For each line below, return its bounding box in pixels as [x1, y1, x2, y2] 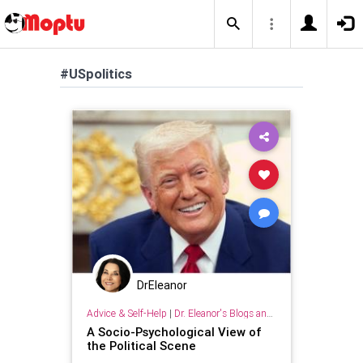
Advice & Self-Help [86, 306, 167, 319]
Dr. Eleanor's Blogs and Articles [173, 306, 267, 319]
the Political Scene [86, 337, 196, 353]
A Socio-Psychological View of [86, 323, 262, 340]
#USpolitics [60, 65, 132, 83]
